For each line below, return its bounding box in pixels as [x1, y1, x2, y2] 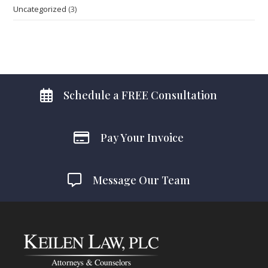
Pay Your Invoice [100, 130, 184, 145]
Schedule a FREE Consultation [63, 87, 217, 103]
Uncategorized [13, 3, 67, 14]
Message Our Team [92, 172, 190, 188]
